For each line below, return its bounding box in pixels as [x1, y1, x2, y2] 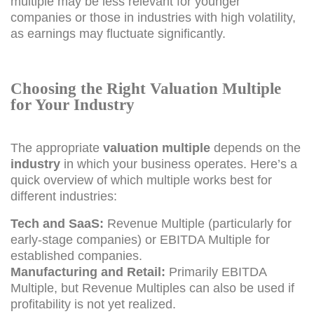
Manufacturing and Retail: [11, 264, 165, 279]
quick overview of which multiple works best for [11, 172, 272, 187]
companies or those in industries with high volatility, [11, 10, 296, 25]
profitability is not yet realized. [11, 296, 176, 311]
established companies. [11, 248, 142, 263]
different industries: [11, 189, 117, 203]
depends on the [210, 140, 301, 155]
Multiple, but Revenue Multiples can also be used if [11, 280, 294, 295]
